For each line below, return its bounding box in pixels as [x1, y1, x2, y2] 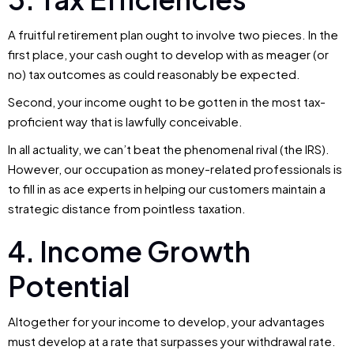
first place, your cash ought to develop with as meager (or [8, 47, 329, 62]
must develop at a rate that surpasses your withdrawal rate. [8, 333, 336, 349]
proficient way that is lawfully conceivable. [8, 114, 243, 130]
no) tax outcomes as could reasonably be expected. [8, 66, 300, 82]
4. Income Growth [8, 233, 250, 269]
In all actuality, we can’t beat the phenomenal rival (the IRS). [8, 141, 330, 157]
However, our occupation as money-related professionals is [8, 161, 342, 177]
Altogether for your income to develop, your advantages [8, 314, 325, 330]
